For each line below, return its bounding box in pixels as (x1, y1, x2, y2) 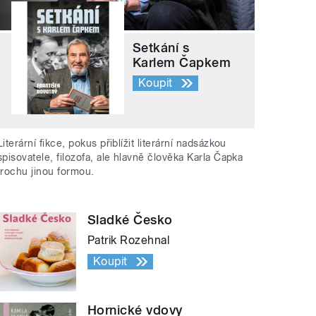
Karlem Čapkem (133, 55, 231, 71)
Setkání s (133, 40, 190, 56)
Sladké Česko (87, 212, 173, 227)
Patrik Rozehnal (87, 233, 170, 247)
